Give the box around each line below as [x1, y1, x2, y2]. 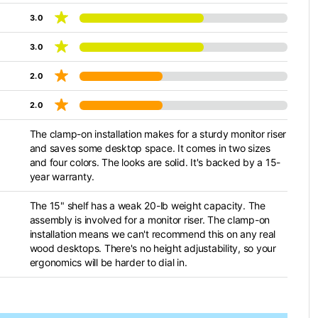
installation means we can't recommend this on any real [29, 228, 275, 240]
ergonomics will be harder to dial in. [29, 256, 187, 268]
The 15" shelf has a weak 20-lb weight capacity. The [29, 199, 265, 212]
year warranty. [29, 170, 94, 182]
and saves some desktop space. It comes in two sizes [29, 142, 270, 154]
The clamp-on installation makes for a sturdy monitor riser [29, 128, 286, 140]
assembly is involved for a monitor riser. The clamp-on [29, 214, 270, 226]
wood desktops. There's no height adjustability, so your [29, 242, 276, 254]
